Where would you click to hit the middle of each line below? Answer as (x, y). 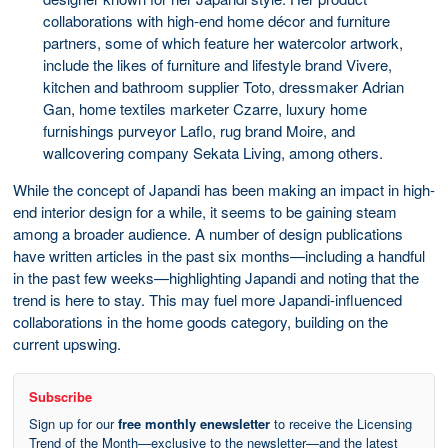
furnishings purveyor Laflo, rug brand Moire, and (199, 130)
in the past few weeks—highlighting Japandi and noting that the (216, 277)
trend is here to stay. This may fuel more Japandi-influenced (207, 299)
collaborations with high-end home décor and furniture (216, 20)
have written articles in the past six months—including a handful (219, 255)
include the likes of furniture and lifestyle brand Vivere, (217, 64)
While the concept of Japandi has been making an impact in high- (224, 189)
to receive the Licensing (341, 423)
